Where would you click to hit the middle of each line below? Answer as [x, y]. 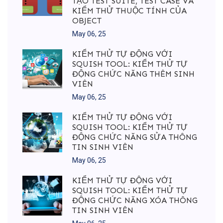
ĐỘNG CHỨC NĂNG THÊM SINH [133, 74]
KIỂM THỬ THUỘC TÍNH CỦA [129, 11]
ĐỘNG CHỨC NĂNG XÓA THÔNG [135, 201]
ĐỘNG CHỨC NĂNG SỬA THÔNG [135, 137]
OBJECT [87, 21]
